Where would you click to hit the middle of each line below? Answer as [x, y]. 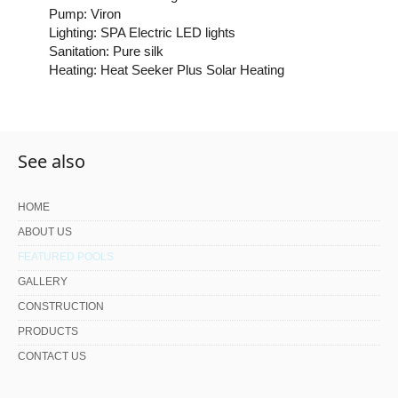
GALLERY [43, 282]
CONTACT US [52, 357]
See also [52, 162]
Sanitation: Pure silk [106, 52]
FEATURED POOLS [66, 257]
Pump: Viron [85, 14]
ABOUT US [45, 232]
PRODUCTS [48, 332]
